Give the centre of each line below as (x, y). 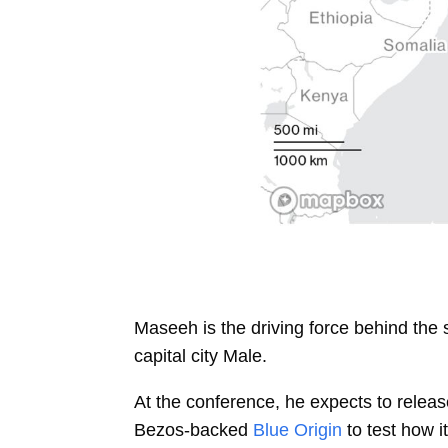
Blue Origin (298, 430)
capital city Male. (201, 356)
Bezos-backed (191, 430)
